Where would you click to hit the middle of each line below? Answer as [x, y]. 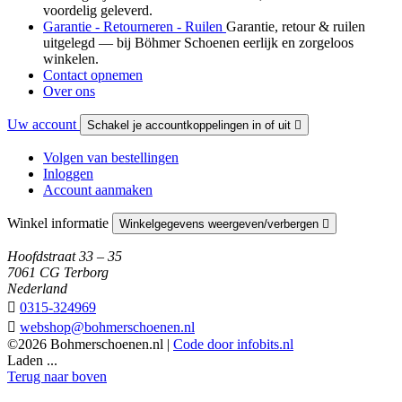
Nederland [37, 288]
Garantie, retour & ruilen [296, 26]
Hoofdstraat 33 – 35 [65, 256]
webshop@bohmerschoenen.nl [107, 327]
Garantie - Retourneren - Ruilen [135, 26]
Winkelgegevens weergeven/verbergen [221, 223]
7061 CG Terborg [58, 272]
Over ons [69, 91]
